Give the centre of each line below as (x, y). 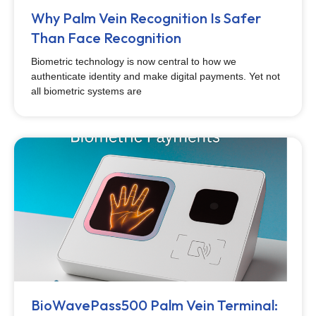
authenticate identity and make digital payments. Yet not (156, 76)
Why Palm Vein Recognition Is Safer (146, 18)
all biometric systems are (86, 91)
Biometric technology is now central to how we (134, 61)
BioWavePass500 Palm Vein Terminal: (154, 305)
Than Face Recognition (106, 38)
